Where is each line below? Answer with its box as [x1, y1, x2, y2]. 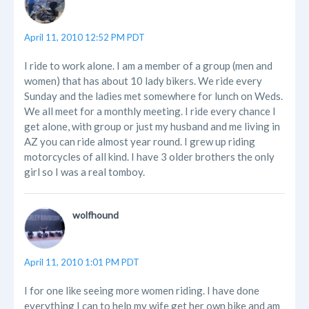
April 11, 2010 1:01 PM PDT [24, 257, 139, 268]
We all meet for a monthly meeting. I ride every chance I [24, 105, 276, 118]
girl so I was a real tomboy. [24, 166, 145, 179]
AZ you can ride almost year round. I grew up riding [24, 135, 255, 148]
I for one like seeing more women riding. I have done [24, 284, 259, 297]
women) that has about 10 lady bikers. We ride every [24, 74, 262, 88]
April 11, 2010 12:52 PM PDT [24, 32, 145, 43]
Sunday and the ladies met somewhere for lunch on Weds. [24, 90, 283, 103]
